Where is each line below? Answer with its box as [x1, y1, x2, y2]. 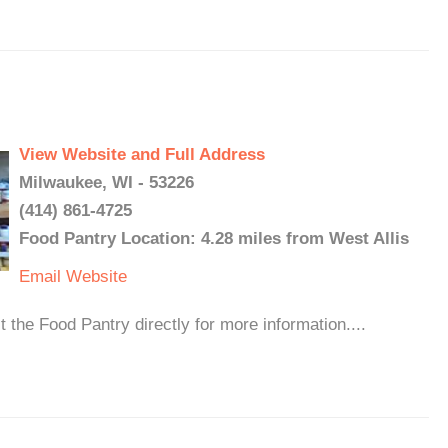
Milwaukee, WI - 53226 [19, 173, 194, 192]
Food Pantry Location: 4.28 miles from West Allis [19, 229, 409, 248]
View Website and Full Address [19, 145, 265, 164]
